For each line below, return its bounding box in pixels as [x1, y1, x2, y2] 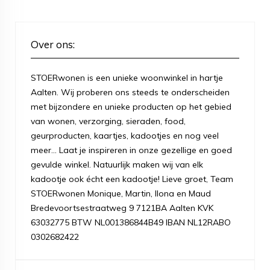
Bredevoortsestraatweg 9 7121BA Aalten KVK [31, 202, 213, 213]
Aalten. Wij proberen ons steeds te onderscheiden [31, 86, 230, 98]
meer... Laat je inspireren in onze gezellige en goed [31, 144, 232, 155]
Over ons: [31, 37, 75, 51]
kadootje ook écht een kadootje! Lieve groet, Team [31, 173, 233, 184]
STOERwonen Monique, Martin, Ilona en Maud [31, 187, 211, 199]
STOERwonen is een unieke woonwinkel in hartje [31, 72, 223, 83]
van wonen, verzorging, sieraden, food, [31, 115, 186, 127]
